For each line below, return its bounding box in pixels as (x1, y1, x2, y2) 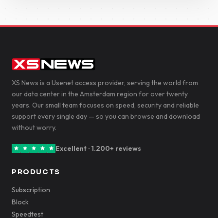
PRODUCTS (12, 167, 60, 176)
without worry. (12, 123, 56, 132)
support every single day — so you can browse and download (12, 112, 200, 121)
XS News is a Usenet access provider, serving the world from (12, 78, 198, 87)
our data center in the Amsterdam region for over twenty (12, 90, 188, 98)
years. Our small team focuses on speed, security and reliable (12, 101, 199, 109)
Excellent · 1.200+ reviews (55, 144, 141, 153)
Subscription (12, 185, 50, 194)
